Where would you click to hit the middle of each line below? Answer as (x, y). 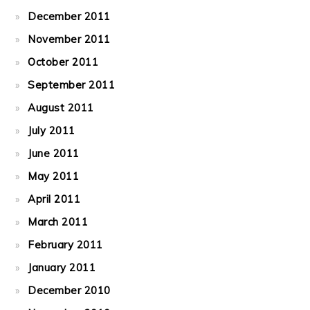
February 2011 (65, 245)
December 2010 (69, 290)
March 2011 (58, 222)
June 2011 (54, 153)
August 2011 (61, 108)
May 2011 (54, 176)
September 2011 (72, 85)
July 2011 (52, 130)
